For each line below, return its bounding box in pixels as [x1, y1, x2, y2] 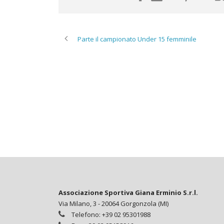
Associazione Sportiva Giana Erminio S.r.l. [58, 188, 198, 197]
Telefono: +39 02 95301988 [70, 210, 150, 219]
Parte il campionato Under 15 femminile [77, 34, 196, 43]
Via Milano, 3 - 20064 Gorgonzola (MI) [58, 199, 168, 208]
